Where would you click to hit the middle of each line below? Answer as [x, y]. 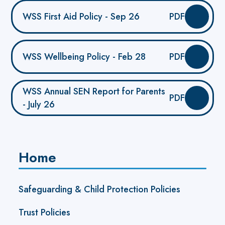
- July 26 [39, 104]
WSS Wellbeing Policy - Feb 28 [84, 57]
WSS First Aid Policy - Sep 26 [81, 16]
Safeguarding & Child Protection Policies [100, 189]
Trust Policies [45, 212]
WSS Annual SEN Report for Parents [94, 91]
